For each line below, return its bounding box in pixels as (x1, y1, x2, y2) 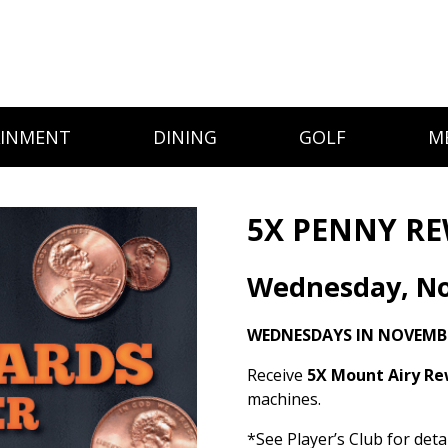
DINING (153, 125, 217, 149)
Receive (247, 364, 307, 386)
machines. (247, 388, 321, 410)
